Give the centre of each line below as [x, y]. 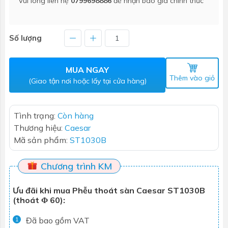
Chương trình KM [75, 166]
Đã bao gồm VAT [58, 220]
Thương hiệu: [39, 127]
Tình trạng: [36, 115]
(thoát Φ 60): [39, 200]
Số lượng [25, 38]
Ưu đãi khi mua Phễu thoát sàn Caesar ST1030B [109, 190]
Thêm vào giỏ [192, 78]
